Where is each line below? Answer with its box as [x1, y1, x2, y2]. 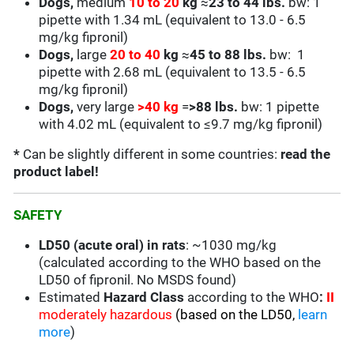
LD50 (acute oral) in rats [39, 237, 186, 254]
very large [77, 99, 138, 115]
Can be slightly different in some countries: [23, 146, 281, 163]
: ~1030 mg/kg [186, 237, 277, 254]
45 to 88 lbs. [190, 47, 270, 63]
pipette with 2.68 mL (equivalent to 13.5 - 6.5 [39, 64, 307, 81]
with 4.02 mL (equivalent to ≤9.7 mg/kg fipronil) [39, 116, 323, 133]
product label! [13, 164, 100, 180]
